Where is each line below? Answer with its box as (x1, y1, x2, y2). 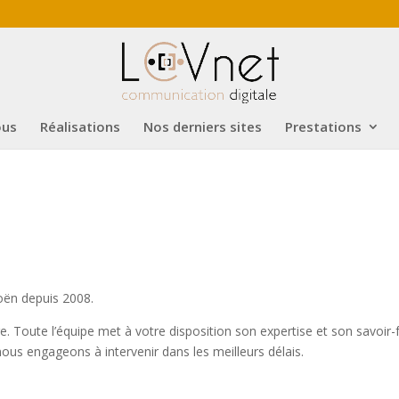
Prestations (285, 118, 362, 135)
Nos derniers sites (143, 118, 262, 135)
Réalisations (40, 118, 120, 135)
